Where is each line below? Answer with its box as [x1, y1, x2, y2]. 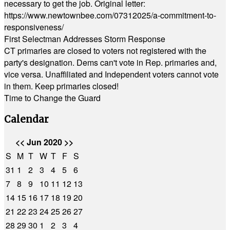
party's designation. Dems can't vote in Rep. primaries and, [4, 56, 217, 68]
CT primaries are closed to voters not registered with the [4, 45, 206, 56]
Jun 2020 [24, 136, 64, 148]
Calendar [4, 113, 49, 125]
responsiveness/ [4, 21, 64, 33]
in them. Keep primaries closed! [4, 80, 119, 92]
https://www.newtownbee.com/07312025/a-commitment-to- [4, 9, 216, 21]
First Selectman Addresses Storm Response [4, 33, 165, 45]
